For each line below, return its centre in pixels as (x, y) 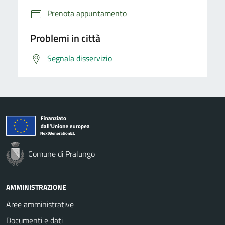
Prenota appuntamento (87, 13)
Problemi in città (65, 38)
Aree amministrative (40, 204)
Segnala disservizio (80, 58)
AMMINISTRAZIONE (36, 187)
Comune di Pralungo (62, 153)
